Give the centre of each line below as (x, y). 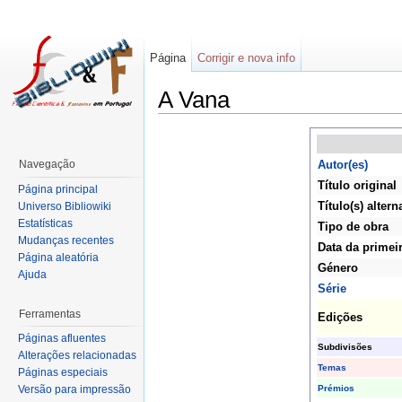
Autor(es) (342, 165)
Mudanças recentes (66, 240)
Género (337, 268)
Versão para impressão (74, 390)
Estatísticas (45, 223)
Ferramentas (50, 314)
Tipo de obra (353, 227)
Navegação (47, 164)
